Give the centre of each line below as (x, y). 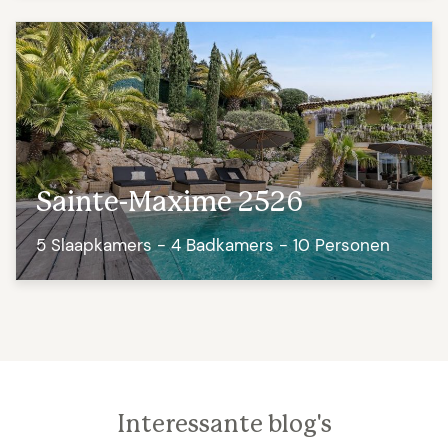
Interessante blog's (224, 425)
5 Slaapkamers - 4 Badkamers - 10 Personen (213, 245)
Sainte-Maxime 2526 (169, 203)
